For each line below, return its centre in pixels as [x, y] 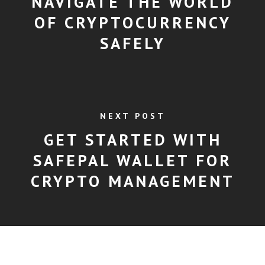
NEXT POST [132, 116]
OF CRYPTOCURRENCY [132, 22]
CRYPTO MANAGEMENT [132, 181]
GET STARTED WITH [132, 139]
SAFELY [132, 43]
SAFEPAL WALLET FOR [132, 160]
